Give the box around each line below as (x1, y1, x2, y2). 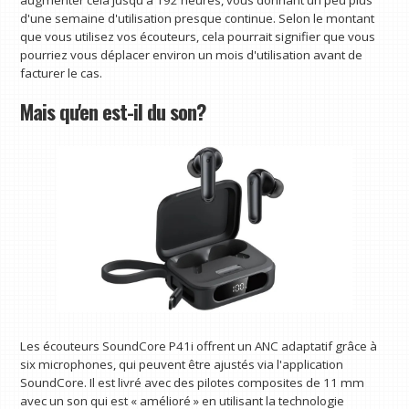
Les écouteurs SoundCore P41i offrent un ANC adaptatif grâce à (20, 337, 378, 354)
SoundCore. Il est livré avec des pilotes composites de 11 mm (20, 373, 365, 391)
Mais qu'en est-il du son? (20, 95, 206, 127)
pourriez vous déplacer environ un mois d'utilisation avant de (20, 47, 363, 64)
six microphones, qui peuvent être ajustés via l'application (20, 355, 344, 372)
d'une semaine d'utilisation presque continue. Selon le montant (20, 10, 375, 27)
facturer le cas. (20, 65, 103, 82)
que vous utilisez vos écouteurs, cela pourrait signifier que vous (20, 28, 376, 46)
